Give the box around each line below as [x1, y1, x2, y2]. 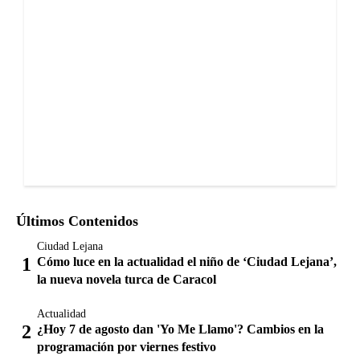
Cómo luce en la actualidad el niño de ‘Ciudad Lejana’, [37, 255, 337, 268]
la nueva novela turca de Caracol [37, 272, 216, 286]
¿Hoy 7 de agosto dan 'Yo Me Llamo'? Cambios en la [37, 322, 324, 336]
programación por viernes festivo [37, 340, 216, 354]
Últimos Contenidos [16, 213, 138, 229]
